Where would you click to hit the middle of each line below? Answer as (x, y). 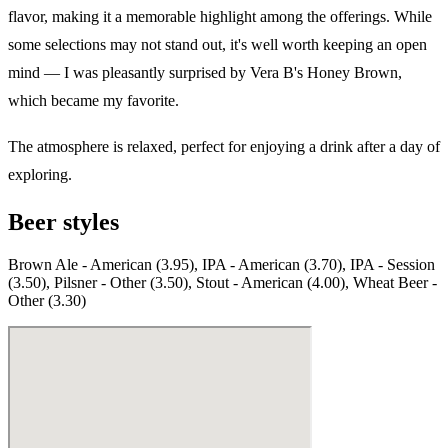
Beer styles (63, 222)
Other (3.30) (47, 301)
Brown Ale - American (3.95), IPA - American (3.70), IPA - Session (221, 265)
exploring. (40, 175)
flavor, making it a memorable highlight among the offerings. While (220, 16)
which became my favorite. (93, 100)
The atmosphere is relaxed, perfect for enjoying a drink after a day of (224, 147)
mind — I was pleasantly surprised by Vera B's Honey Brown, (205, 72)
